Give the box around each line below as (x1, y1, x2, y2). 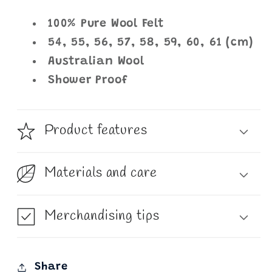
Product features (44, 121, 148, 140)
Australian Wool (48, 55, 144, 67)
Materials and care (44, 164, 157, 183)
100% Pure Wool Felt (48, 18, 164, 30)
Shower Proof (48, 74, 128, 86)
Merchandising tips (44, 206, 160, 225)
